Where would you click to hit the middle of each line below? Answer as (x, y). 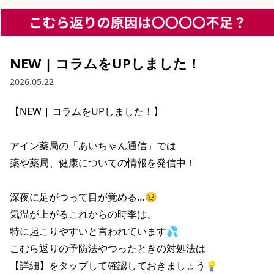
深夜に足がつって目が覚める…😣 (83, 197)
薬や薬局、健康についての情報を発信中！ (103, 163)
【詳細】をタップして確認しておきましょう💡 (114, 265)
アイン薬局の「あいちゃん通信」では (93, 146)
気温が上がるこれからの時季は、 (83, 214)
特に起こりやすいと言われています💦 (94, 231)
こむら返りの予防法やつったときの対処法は (108, 248)
